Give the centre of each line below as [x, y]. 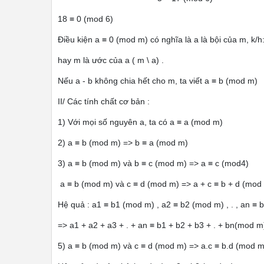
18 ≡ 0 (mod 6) [85, 19]
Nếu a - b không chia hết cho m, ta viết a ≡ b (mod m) [158, 81]
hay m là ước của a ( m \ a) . [111, 60]
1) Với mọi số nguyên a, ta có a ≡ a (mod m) [140, 122]
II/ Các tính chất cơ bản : [104, 101]
